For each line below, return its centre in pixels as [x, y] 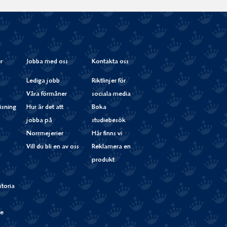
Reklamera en [111, 147]
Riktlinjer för [108, 82]
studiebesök [108, 121]
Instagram [130, 18]
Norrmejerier [45, 134]
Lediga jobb [43, 82]
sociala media [111, 95]
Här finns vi [107, 134]
